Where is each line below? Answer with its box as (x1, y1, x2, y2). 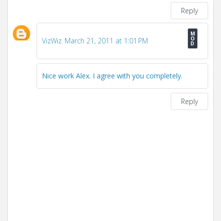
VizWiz (42, 36, 62, 46)
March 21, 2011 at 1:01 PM (65, 36, 148, 46)
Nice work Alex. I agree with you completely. (42, 71, 183, 81)
